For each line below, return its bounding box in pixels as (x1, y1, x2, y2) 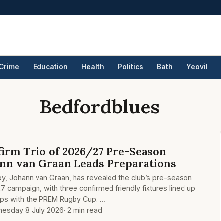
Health (81, 63, 104, 71)
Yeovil (186, 63, 208, 71)
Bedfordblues (39, 94, 165, 119)
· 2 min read (64, 206, 102, 214)
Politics (118, 63, 143, 71)
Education (33, 63, 68, 71)
